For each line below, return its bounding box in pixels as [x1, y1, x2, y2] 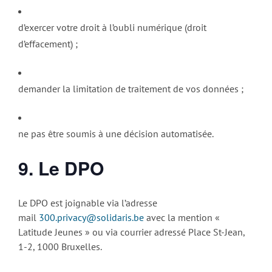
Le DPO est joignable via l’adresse [18, 196, 157, 209]
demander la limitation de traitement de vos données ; [18, 83, 243, 95]
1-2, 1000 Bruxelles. [18, 240, 102, 253]
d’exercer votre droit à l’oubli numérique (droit [18, 21, 206, 34]
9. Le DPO [18, 155, 104, 182]
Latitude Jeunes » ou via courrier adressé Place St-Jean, [18, 225, 245, 238]
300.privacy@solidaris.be [39, 211, 144, 223]
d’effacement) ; [18, 38, 78, 50]
